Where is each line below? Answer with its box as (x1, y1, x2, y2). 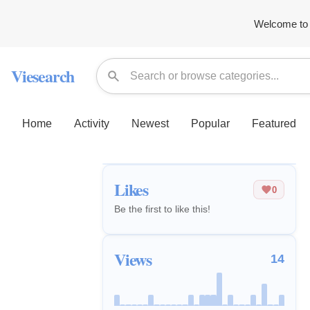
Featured (252, 117, 296, 129)
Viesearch (11, 64, 75, 88)
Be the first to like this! (114, 203, 210, 215)
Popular (191, 117, 230, 129)
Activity (74, 117, 109, 129)
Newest (131, 117, 169, 129)
